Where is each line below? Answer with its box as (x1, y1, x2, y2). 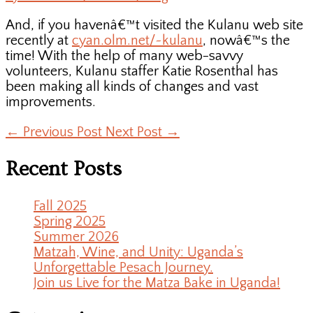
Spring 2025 (34, 214, 105, 230)
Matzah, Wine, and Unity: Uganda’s (34, 245, 243, 261)
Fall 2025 (34, 198, 87, 214)
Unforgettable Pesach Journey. (34, 260, 213, 276)
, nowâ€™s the (203, 33, 290, 49)
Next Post (105, 124, 162, 140)
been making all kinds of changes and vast (6, 79, 259, 95)
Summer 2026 (34, 229, 119, 245)
